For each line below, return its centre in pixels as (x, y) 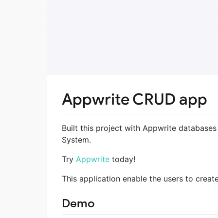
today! (122, 159)
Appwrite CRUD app (135, 100)
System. (76, 139)
